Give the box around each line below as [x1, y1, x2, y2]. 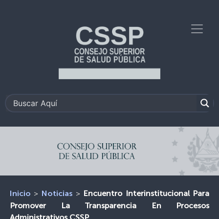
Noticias [41, 190, 73, 198]
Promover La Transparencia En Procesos [10, 201, 209, 211]
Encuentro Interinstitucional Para [83, 189, 210, 198]
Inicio [10, 190, 31, 198]
